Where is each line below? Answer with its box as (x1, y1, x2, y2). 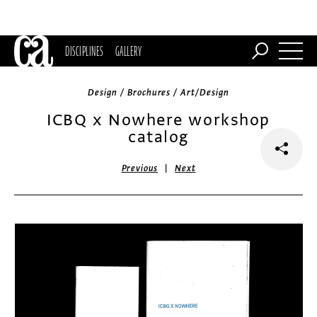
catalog (128, 127, 189, 147)
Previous (121, 163, 158, 174)
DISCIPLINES (65, 41, 103, 61)
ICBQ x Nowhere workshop (47, 110, 270, 130)
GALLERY (115, 41, 142, 61)
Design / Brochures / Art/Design (88, 87, 229, 98)
